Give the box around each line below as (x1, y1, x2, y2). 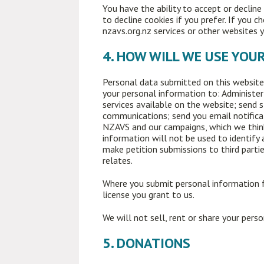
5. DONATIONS (103, 234, 191, 252)
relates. (103, 154, 133, 166)
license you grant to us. (103, 189, 195, 200)
